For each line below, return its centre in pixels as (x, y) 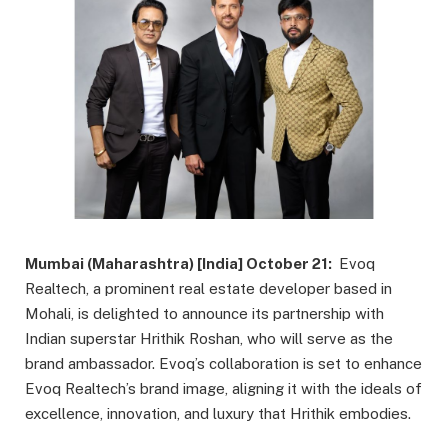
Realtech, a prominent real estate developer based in (208, 289)
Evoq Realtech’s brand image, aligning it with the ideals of (223, 389)
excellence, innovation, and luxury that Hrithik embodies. (218, 414)
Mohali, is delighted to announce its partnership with (204, 314)
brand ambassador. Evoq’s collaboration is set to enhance (223, 364)
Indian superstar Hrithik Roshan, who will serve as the (209, 339)
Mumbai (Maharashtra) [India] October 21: (180, 264)
